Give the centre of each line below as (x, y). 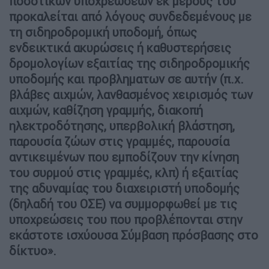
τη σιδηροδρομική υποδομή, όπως (103, 32)
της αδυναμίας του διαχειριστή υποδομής (124, 188)
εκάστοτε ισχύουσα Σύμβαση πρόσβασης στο (134, 235)
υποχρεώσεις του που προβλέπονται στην (126, 219)
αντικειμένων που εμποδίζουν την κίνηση (124, 157)
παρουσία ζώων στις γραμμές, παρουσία (119, 141)
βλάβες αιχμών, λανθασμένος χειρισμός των (131, 94)
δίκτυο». (33, 250)
